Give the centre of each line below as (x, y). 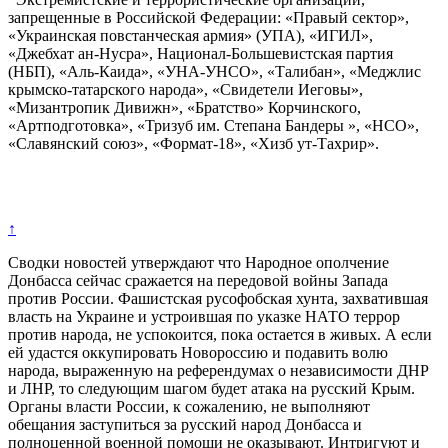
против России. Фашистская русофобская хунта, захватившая (218, 298)
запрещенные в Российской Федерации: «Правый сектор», (208, 17)
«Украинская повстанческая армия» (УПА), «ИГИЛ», (190, 35)
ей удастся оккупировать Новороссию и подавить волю (198, 352)
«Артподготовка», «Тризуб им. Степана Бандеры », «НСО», (213, 125)
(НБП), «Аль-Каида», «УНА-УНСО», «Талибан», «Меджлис (214, 71)
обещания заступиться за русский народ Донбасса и (185, 424)
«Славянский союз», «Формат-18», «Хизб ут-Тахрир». (193, 143)
